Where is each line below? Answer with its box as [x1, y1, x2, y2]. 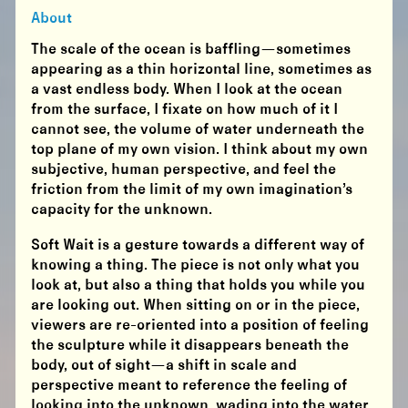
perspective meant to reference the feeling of [31, 378, 348, 394]
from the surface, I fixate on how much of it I [31, 102, 339, 118]
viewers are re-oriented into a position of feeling [31, 318, 370, 334]
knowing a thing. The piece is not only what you [31, 258, 361, 274]
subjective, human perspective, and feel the [31, 162, 337, 178]
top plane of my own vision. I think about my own [31, 142, 369, 158]
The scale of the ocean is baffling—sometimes [31, 42, 352, 58]
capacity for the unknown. [31, 202, 213, 219]
